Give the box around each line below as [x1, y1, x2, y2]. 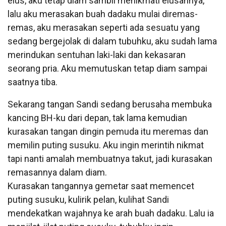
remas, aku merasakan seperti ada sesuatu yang [8, 22, 200, 33]
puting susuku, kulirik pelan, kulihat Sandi [8, 194, 169, 205]
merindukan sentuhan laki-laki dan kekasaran [8, 49, 186, 60]
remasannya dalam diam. [8, 166, 107, 178]
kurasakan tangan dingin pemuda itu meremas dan [8, 126, 208, 137]
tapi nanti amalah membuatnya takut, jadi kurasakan [8, 153, 212, 164]
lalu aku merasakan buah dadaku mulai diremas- [8, 8, 198, 19]
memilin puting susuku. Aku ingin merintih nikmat [8, 139, 204, 150]
